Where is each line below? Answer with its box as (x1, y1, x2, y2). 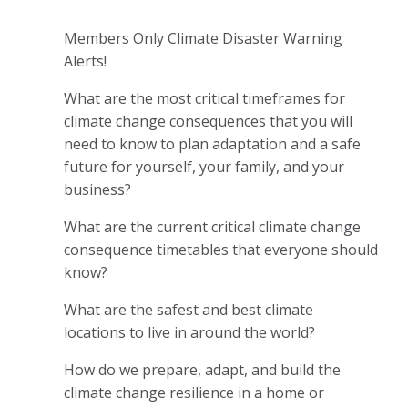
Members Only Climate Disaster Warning (64, 27, 342, 48)
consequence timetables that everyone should (64, 239, 378, 260)
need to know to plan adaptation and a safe (64, 133, 361, 154)
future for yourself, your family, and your (64, 156, 344, 177)
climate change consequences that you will (64, 110, 352, 131)
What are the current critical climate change (64, 216, 361, 237)
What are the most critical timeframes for (64, 87, 345, 108)
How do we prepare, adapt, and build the (64, 359, 341, 380)
